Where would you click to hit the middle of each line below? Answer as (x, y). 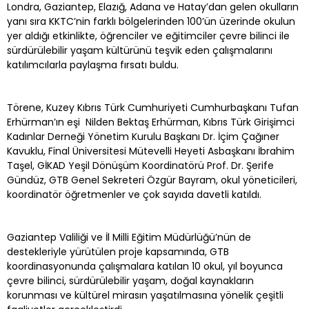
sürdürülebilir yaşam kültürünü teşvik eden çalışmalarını (140, 50)
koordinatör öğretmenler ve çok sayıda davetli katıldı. (134, 194)
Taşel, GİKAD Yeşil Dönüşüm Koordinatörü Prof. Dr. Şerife (140, 165)
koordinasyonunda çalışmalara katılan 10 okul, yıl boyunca (145, 266)
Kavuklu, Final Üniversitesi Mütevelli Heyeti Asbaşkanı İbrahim (151, 151)
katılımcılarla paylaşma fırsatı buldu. (93, 64)
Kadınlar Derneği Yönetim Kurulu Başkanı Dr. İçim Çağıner (143, 136)
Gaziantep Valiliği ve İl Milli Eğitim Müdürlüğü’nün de (129, 237)
